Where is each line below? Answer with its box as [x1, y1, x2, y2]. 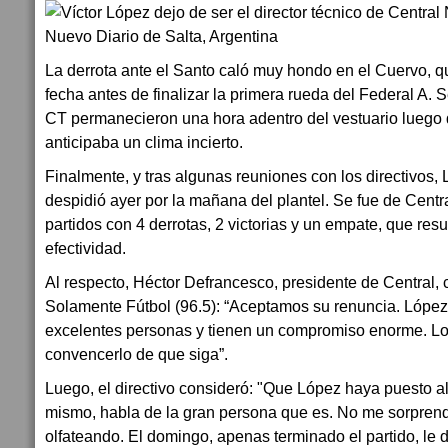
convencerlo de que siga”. [45, 345, 232, 363]
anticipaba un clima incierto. [45, 133, 247, 151]
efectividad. [45, 239, 126, 257]
